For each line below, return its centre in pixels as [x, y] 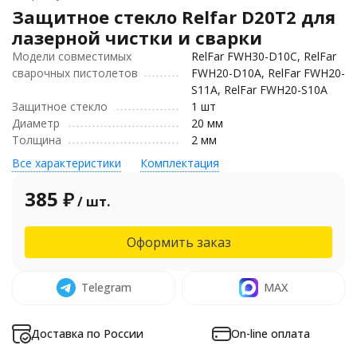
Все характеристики [67, 163]
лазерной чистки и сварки [137, 37]
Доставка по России [87, 333]
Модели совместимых [72, 56]
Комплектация [180, 163]
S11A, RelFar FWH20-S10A [259, 90]
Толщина [37, 140]
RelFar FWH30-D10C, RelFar [264, 56]
